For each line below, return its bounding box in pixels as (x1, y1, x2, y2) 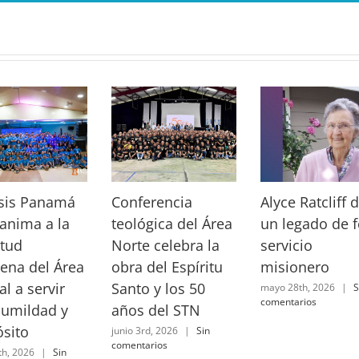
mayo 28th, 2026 (260, 280, 336, 294)
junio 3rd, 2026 (111, 323, 179, 337)
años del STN (111, 301, 201, 321)
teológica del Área (111, 214, 233, 234)
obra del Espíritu (111, 257, 224, 277)
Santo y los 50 (111, 279, 206, 299)
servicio (260, 236, 313, 256)
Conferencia (111, 192, 193, 212)
